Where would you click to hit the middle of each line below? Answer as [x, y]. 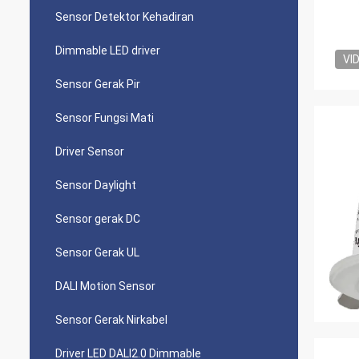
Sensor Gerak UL [97, 252]
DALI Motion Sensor [105, 286]
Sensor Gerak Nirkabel [111, 320]
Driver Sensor [90, 151]
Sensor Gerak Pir [98, 84]
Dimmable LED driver [108, 50]
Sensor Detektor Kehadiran [125, 17]
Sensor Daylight [96, 185]
